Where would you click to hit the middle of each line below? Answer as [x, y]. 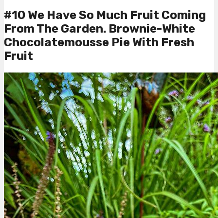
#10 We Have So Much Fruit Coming [105, 15]
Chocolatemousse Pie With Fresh [99, 43]
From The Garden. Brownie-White [100, 29]
